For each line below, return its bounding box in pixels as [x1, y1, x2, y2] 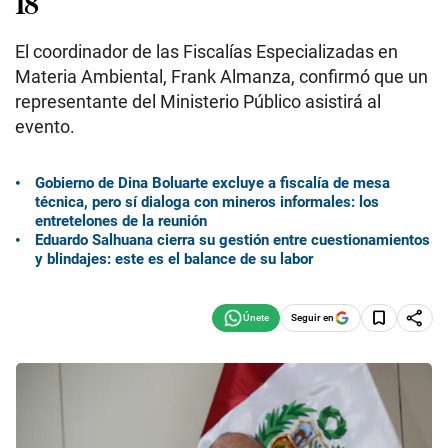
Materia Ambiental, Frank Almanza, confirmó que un [15, 66, 428, 87]
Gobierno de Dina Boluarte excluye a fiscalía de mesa [35, 173, 390, 192]
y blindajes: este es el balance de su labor [35, 249, 313, 268]
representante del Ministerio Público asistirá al [15, 91, 381, 112]
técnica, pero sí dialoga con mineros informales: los [35, 192, 379, 211]
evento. [15, 116, 75, 137]
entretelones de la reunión [35, 211, 207, 230]
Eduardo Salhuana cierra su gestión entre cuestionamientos [35, 230, 430, 249]
